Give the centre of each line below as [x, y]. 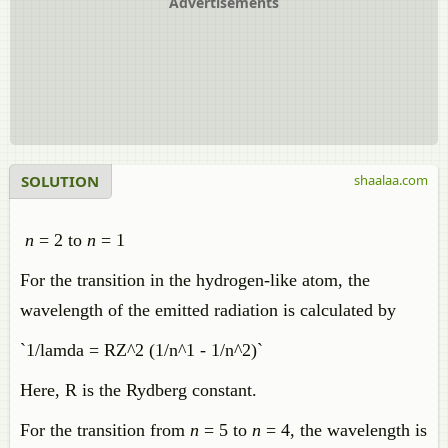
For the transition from [105, 430]
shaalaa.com [391, 180]
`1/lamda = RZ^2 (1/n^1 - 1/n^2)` [141, 350]
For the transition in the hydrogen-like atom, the [195, 280]
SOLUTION [60, 181]
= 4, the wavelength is [344, 430]
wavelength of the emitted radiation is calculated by [208, 310]
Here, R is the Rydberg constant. [138, 390]
